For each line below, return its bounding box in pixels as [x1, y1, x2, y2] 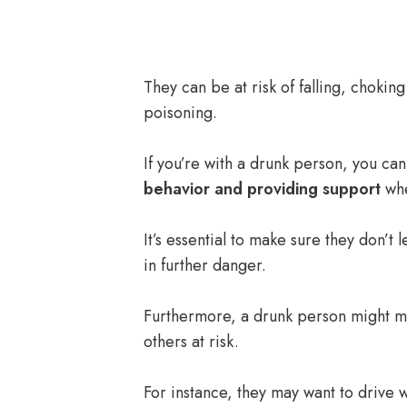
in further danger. [144, 253, 266, 277]
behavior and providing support [144, 177, 381, 201]
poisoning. [144, 101, 217, 124]
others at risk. [144, 330, 239, 353]
